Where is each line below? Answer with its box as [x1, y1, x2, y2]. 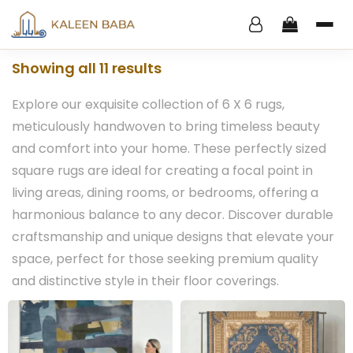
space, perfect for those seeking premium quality [12, 250, 318, 268]
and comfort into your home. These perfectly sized [12, 139, 326, 158]
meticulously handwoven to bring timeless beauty [12, 117, 320, 136]
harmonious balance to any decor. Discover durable [12, 206, 333, 224]
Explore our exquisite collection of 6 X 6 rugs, [12, 95, 284, 113]
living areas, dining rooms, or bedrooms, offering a [12, 184, 318, 202]
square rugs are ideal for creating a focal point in [12, 162, 313, 180]
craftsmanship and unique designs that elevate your [12, 228, 334, 246]
